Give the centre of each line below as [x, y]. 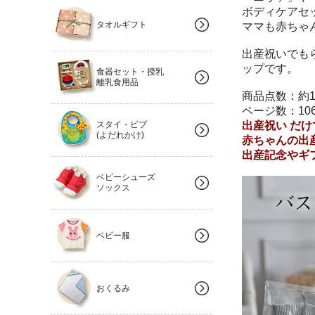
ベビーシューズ [126, 177]
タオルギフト [122, 25]
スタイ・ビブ [122, 124]
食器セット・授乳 [130, 72]
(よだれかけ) [120, 135]
